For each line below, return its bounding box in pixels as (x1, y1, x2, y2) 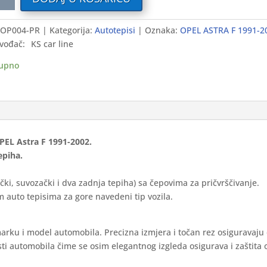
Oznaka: (144, 24, 180, 36)
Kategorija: (49, 24, 95, 36)
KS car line (30, 38, 73, 50)
